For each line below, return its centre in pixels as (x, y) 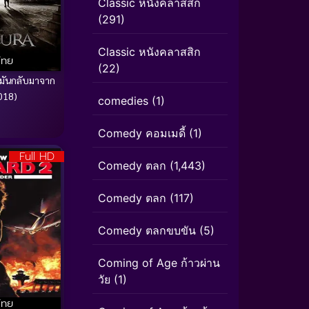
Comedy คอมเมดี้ (142, 133)
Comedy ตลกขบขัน (147, 230)
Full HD (37, 157)
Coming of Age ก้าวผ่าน (159, 263)
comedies (123, 101)
